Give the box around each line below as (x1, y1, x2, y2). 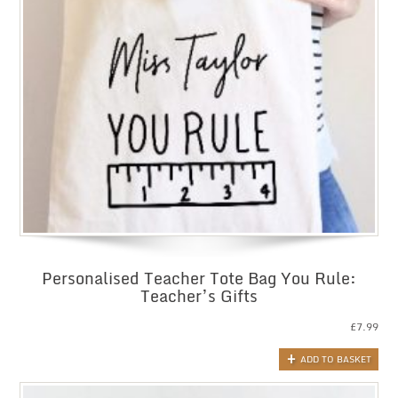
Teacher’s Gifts (140, 283, 258, 310)
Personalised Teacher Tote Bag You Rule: (42, 265, 356, 292)
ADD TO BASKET (300, 351, 371, 366)
